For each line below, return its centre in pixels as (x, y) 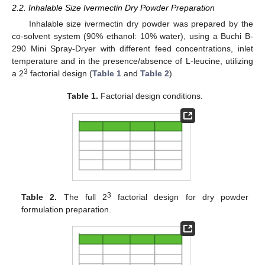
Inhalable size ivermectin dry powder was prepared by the (141, 24)
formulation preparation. (67, 210)
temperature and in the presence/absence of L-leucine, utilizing (132, 61)
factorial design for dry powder (180, 197)
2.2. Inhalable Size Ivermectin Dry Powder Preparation (113, 8)
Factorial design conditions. (151, 96)
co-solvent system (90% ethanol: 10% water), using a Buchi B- (132, 36)
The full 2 (82, 197)
